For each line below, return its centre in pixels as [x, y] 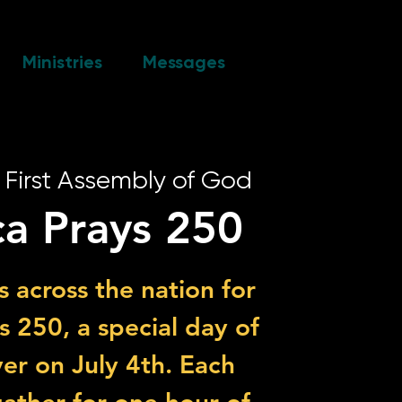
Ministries [62, 62]
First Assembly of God [129, 180]
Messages [184, 62]
